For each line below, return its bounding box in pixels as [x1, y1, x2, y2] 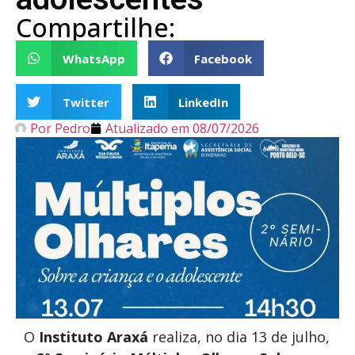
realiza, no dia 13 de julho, [148, 327, 330, 347]
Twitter [62, 94, 109, 110]
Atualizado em [105, 120, 189, 137]
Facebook [194, 50, 252, 67]
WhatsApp [62, 50, 125, 67]
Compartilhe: [16, 10, 175, 44]
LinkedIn [178, 94, 228, 110]
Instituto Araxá [39, 327, 148, 347]
